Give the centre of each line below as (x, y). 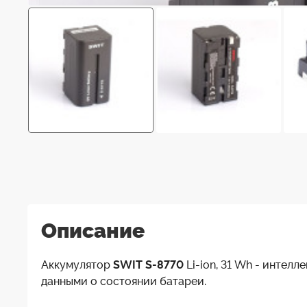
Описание (93, 230)
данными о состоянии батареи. (124, 281)
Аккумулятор (77, 265)
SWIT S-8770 (148, 265)
